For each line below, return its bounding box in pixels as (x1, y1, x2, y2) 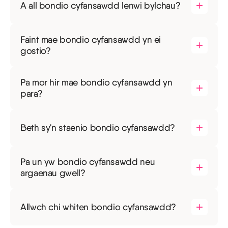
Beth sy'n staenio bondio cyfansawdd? (20, 122, 176, 133)
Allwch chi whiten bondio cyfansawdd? (20, 202, 177, 213)
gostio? (20, 45, 51, 56)
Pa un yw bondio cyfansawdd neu (20, 156, 155, 167)
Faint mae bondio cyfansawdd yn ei (20, 34, 161, 45)
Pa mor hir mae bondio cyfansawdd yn (20, 77, 173, 88)
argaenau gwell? (20, 167, 85, 179)
